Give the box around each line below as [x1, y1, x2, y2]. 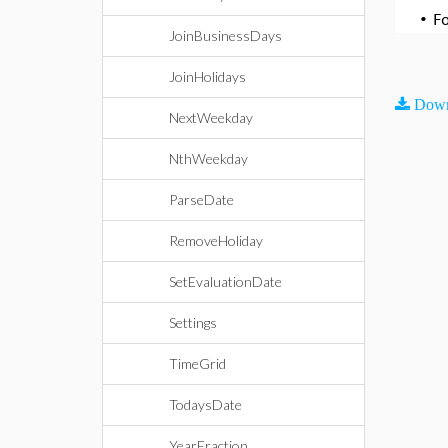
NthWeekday [169, 150, 248, 167]
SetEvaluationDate [169, 273, 282, 290]
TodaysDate [169, 396, 242, 413]
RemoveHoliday [169, 232, 263, 249]
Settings [169, 314, 217, 331]
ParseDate [169, 191, 234, 208]
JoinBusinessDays [169, 27, 282, 44]
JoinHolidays [169, 68, 246, 85]
